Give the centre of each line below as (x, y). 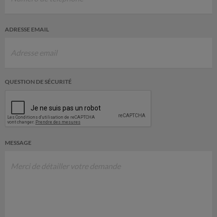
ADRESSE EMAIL (27, 29)
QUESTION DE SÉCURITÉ (38, 82)
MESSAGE (18, 143)
